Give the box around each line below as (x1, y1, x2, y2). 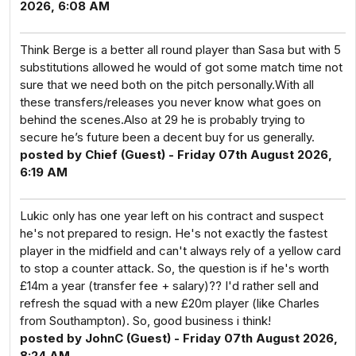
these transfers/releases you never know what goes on (20, 95, 321, 110)
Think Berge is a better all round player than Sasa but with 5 (20, 42, 341, 57)
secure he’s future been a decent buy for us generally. (20, 130, 315, 145)
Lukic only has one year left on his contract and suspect (20, 208, 323, 223)
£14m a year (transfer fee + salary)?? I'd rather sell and (20, 278, 319, 293)
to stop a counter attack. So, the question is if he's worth (20, 261, 329, 276)
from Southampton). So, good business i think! (20, 313, 271, 328)
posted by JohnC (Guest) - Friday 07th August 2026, (20, 331, 338, 346)
